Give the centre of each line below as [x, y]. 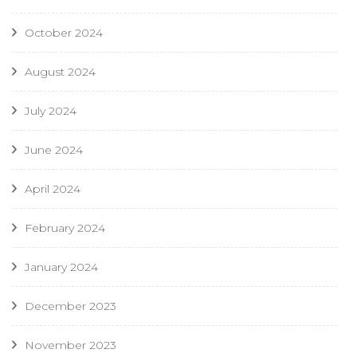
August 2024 [60, 72]
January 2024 [61, 267]
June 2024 [54, 150]
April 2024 [53, 189]
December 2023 [71, 306]
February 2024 [65, 228]
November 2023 [71, 345]
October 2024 [64, 33]
